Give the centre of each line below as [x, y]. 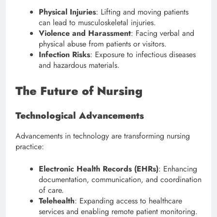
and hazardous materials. [79, 65]
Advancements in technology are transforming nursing [103, 136]
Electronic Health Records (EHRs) [99, 169]
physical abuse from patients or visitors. [103, 44]
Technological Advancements [80, 115]
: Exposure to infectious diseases [143, 54]
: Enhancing [178, 169]
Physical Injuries [67, 12]
